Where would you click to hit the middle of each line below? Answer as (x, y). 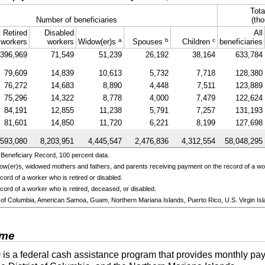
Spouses (148, 41)
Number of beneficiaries (76, 20)
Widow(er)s (97, 41)
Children (197, 41)
